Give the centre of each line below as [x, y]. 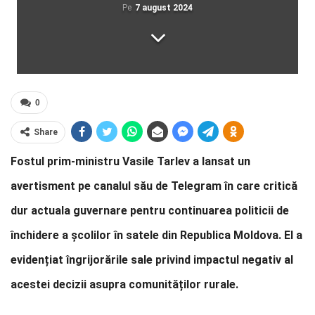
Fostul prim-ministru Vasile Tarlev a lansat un [130, 161]
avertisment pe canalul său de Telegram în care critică [154, 186]
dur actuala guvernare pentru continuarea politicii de [150, 211]
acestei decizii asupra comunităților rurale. [124, 284]
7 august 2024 [164, 8]
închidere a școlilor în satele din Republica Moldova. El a [156, 235]
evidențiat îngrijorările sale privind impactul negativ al [152, 260]
